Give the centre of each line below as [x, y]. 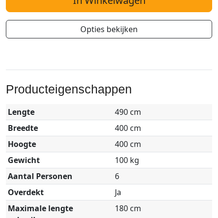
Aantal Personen [40, 176]
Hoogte [22, 144]
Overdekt [26, 192]
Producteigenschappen [69, 89]
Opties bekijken [109, 29]
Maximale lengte [40, 208]
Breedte [23, 128]
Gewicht [24, 160]
